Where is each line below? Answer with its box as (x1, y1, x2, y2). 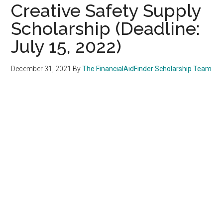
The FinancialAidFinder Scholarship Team (82, 64, 212, 73)
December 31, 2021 (11, 64, 72, 73)
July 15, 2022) (11, 35, 122, 57)
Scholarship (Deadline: (11, 17, 201, 39)
